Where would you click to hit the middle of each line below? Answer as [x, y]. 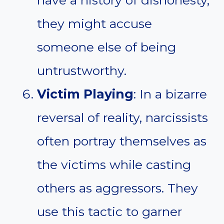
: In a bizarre [170, 94]
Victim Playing [85, 94]
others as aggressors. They [117, 188]
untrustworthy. [82, 71]
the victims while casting [114, 165]
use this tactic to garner [109, 212]
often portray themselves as [122, 141]
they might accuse [94, 24]
